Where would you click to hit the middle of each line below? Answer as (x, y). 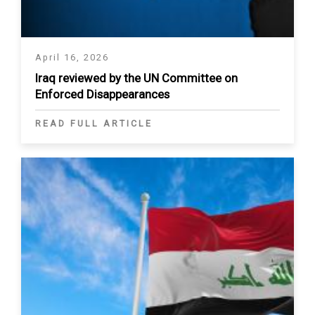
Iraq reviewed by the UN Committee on (136, 78)
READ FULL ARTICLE (94, 123)
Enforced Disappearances (102, 94)
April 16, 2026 (72, 57)
